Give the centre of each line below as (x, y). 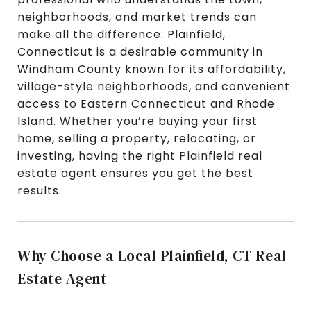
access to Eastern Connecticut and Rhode (146, 103)
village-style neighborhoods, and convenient (154, 86)
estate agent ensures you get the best (135, 173)
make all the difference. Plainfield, (121, 34)
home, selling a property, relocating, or (137, 138)
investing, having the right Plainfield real (140, 155)
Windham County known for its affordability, (152, 69)
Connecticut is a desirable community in (140, 51)
